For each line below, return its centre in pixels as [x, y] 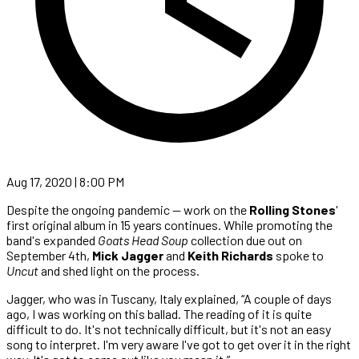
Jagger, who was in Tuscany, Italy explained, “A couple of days [169, 298]
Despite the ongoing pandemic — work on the [128, 209]
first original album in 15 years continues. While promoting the [169, 224]
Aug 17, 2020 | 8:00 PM [65, 181]
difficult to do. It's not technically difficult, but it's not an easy [169, 329]
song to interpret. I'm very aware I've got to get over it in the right [179, 344]
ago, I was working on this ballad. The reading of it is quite [159, 313]
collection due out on [245, 240]
